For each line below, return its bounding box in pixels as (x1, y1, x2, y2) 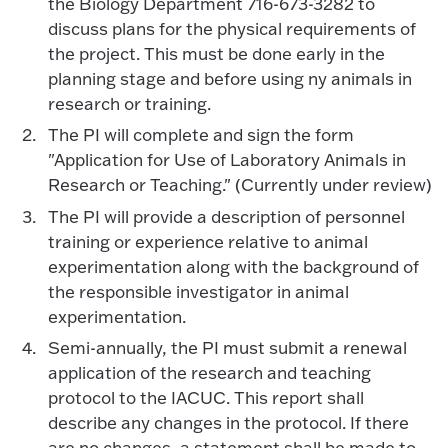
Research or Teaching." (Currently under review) (47, 174, 432, 196)
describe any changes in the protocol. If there (47, 411, 409, 433)
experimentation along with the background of (47, 255, 419, 277)
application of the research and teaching (47, 361, 371, 383)
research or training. (47, 93, 211, 115)
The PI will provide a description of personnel (47, 205, 405, 227)
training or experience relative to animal (47, 230, 368, 252)
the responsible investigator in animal (47, 280, 349, 302)
